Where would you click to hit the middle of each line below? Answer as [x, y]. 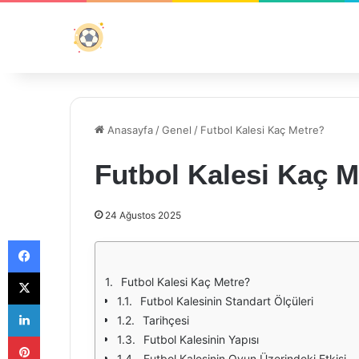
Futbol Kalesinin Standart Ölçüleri [227, 301]
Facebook [64, 240]
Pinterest [62, 336]
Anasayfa [129, 130]
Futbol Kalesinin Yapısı [201, 339]
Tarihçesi [166, 320]
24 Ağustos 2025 [143, 215]
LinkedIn [60, 304]
